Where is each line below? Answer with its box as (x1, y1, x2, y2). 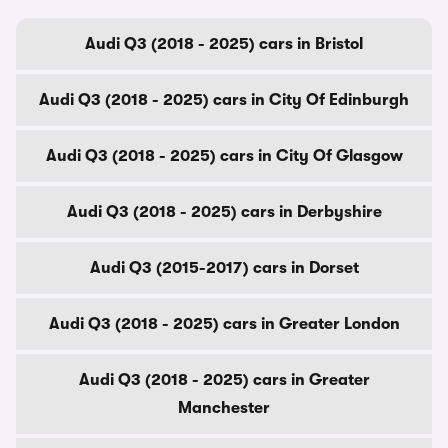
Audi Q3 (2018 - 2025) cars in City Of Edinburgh (39, 91, 409, 109)
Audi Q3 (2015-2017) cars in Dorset (89, 259, 359, 277)
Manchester (178, 399, 270, 417)
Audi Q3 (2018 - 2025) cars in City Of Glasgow (45, 147, 403, 165)
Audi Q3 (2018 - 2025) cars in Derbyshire (66, 203, 382, 221)
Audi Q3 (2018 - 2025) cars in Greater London (48, 315, 400, 333)
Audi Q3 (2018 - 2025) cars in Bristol (85, 35, 363, 53)
